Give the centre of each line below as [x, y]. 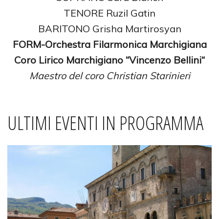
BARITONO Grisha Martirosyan [109, 28]
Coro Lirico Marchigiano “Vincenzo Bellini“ [109, 60]
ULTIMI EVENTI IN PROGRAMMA [105, 122]
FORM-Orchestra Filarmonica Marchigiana [109, 44]
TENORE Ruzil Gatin [109, 13]
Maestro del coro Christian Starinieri [109, 75]
